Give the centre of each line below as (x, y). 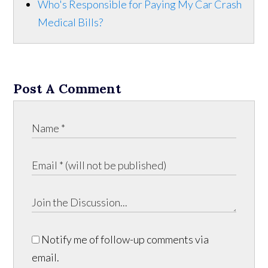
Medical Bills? (71, 22)
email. (46, 257)
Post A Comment (67, 88)
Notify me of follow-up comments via (124, 239)
